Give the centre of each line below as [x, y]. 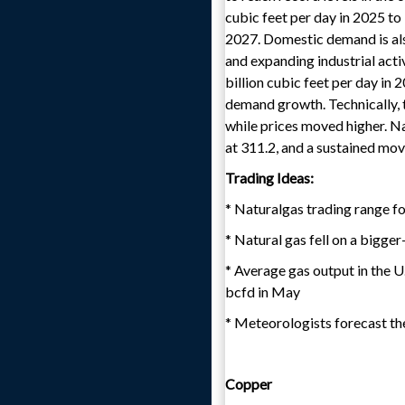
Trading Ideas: [269, 178]
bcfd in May [263, 292]
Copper [249, 384]
